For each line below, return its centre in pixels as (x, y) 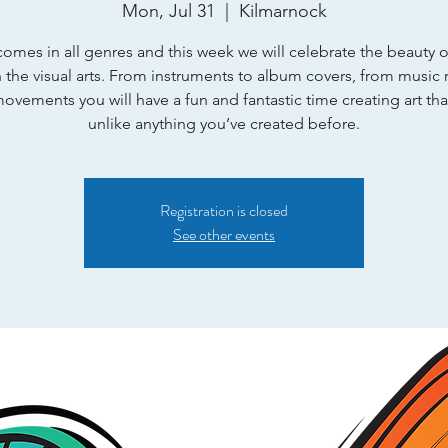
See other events (224, 234)
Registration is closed (224, 210)
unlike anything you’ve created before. (224, 123)
